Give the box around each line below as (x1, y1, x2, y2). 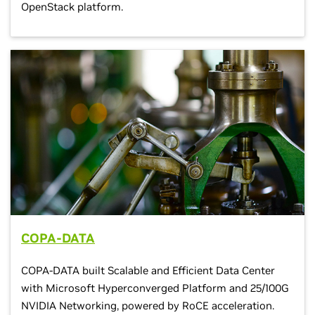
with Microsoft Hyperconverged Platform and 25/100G (21, 281, 289, 295)
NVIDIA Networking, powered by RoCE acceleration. (21, 299, 274, 313)
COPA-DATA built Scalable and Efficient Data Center (21, 264, 275, 278)
